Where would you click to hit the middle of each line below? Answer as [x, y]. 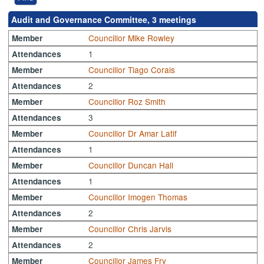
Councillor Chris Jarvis [130, 229]
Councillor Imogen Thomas [138, 197]
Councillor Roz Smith [127, 102]
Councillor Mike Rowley [132, 38]
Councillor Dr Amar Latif [133, 133]
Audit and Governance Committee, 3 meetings [104, 20]
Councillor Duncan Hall [131, 165]
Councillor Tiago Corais [132, 70]
